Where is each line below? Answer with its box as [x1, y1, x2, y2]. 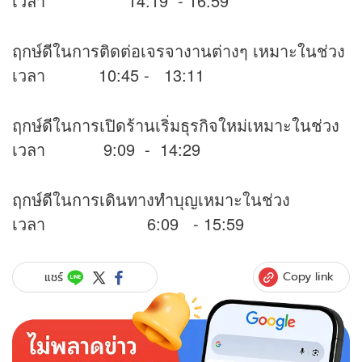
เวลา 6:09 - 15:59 [12, 212, 244, 236]
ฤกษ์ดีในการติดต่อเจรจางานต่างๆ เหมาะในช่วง [12, 39, 345, 63]
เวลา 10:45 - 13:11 [12, 63, 204, 87]
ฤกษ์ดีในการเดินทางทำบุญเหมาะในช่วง [12, 187, 290, 212]
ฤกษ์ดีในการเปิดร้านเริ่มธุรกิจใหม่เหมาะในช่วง [12, 113, 339, 137]
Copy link [283, 268, 334, 285]
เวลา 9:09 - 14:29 [12, 137, 200, 162]
